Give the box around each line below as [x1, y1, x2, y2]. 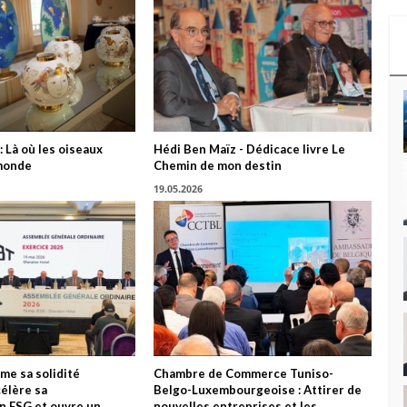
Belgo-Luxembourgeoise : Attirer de [154, 382, 362, 398]
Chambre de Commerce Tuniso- [154, 366, 334, 382]
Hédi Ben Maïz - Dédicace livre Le [154, 141, 346, 156]
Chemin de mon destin [154, 157, 283, 173]
